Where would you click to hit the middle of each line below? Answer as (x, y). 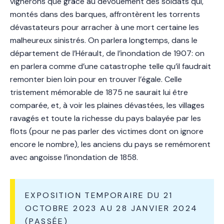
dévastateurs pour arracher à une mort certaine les (104, 27)
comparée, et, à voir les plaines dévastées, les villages (107, 105)
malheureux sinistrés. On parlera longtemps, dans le (104, 40)
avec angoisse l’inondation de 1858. (74, 157)
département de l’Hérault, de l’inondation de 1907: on (107, 53)
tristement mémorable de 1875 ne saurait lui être (99, 92)
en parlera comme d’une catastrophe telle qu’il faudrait (110, 66)
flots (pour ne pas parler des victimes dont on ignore (107, 131)
